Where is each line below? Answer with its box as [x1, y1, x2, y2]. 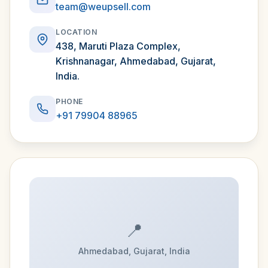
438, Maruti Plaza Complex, [56, 40, 181, 52]
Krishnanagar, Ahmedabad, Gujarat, [56, 55, 216, 67]
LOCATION [56, 28, 97, 36]
